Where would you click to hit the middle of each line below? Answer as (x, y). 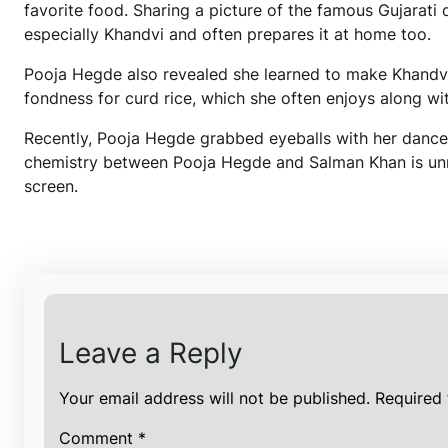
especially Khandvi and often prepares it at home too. (227, 34)
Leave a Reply (151, 352)
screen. (51, 186)
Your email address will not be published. (214, 397)
